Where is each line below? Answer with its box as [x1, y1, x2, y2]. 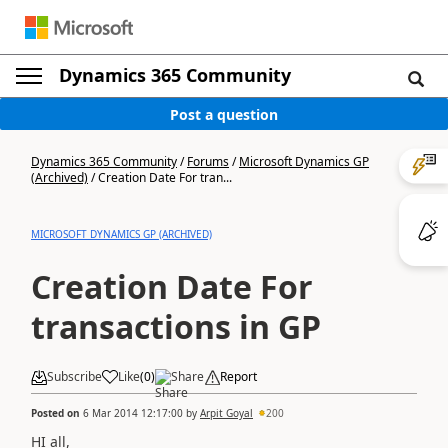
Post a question [170, 104, 278, 124]
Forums [187, 153, 229, 170]
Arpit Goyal [200, 405, 253, 420]
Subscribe [47, 368, 102, 385]
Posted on [31, 405, 83, 420]
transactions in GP [31, 305, 321, 348]
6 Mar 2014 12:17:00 [83, 405, 183, 420]
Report [220, 368, 257, 385]
